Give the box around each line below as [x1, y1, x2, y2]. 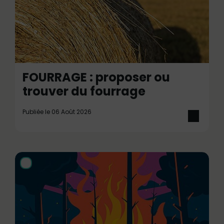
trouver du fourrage [22, 83, 145, 99]
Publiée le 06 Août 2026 [22, 107, 91, 116]
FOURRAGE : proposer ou [22, 69, 170, 85]
